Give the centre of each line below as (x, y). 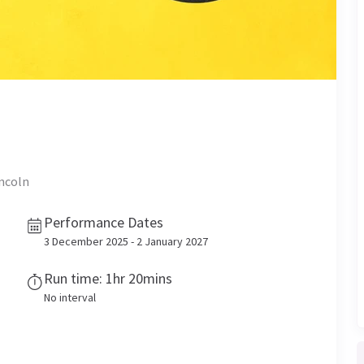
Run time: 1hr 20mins (108, 278)
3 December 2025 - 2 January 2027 (126, 241)
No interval (70, 297)
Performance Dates (104, 222)
